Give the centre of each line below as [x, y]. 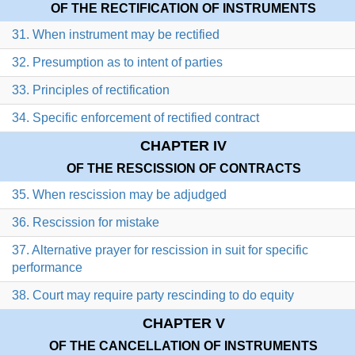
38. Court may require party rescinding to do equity [153, 296]
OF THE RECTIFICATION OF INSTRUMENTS [183, 9]
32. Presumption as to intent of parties [117, 63]
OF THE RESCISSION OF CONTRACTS [183, 169]
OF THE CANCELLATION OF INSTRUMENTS [183, 346]
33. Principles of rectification [91, 90]
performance [47, 268]
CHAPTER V [183, 324]
